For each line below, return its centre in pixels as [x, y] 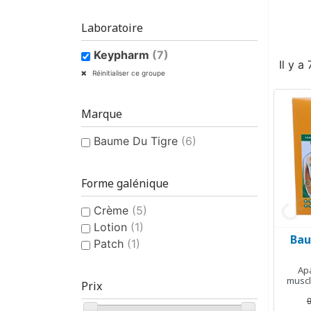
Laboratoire [112, 28]
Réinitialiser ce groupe [128, 73]
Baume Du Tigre [137, 141]
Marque [102, 114]
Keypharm [123, 55]
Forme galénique [125, 184]
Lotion [112, 227]
